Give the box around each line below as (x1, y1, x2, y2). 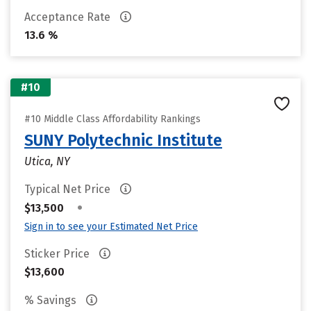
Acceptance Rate (24, 10, 113, 24)
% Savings (24, 294, 79, 307)
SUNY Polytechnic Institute (24, 131, 222, 150)
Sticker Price (24, 247, 92, 260)
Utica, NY (24, 155, 70, 168)
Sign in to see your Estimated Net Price (24, 221, 198, 233)
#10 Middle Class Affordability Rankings (24, 113, 201, 125)
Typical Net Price (24, 183, 113, 196)
